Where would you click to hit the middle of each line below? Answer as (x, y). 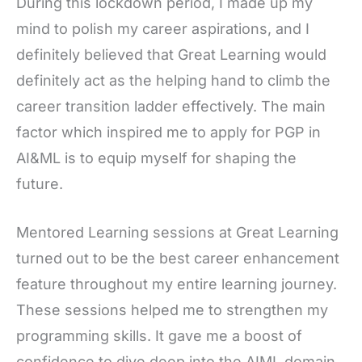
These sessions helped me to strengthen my (172, 310)
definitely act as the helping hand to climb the (173, 80)
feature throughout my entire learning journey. (177, 284)
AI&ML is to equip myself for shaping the (156, 158)
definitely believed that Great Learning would (171, 54)
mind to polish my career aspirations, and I (163, 28)
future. (40, 183)
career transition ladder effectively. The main (171, 106)
